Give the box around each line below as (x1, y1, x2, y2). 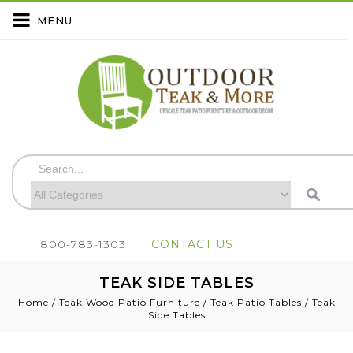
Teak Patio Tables (210, 296, 302, 308)
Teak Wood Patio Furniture (58, 296, 200, 308)
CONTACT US (151, 237, 233, 251)
